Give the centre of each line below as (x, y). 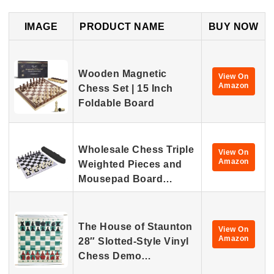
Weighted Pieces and (130, 164)
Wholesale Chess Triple (136, 150)
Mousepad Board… (126, 179)
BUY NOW (233, 26)
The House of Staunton (135, 227)
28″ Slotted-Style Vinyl (134, 241)
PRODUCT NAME (122, 26)
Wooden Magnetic (123, 74)
